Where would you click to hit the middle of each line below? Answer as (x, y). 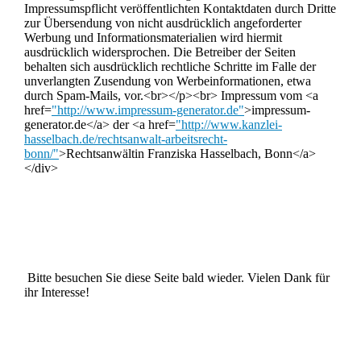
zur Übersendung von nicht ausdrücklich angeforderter (163, 23)
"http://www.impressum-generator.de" (148, 110)
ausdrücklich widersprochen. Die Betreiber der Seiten (160, 52)
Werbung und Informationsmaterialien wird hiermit (153, 37)
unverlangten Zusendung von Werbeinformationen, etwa (168, 81)
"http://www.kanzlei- (229, 124)
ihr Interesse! (57, 292)
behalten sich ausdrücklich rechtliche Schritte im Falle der (170, 66)
